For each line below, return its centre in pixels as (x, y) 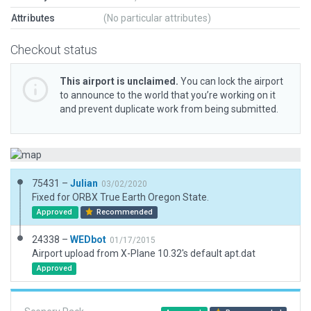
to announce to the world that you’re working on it (168, 95)
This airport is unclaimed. (119, 81)
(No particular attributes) (157, 18)
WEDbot (88, 239)
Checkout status (54, 50)
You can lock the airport (231, 81)
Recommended (124, 212)
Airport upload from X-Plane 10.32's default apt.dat (144, 253)
